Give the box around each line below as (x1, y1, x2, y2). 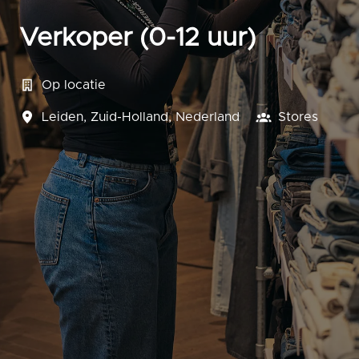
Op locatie (42, 79, 106, 92)
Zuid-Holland (91, 111, 168, 124)
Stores (278, 111, 318, 124)
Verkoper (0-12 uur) (19, 26, 256, 52)
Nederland (175, 111, 240, 124)
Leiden (42, 111, 83, 124)
